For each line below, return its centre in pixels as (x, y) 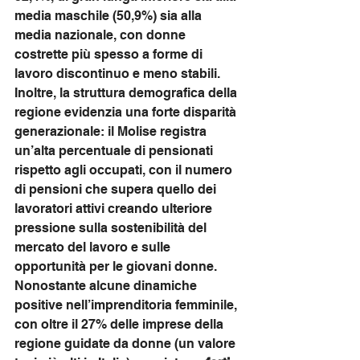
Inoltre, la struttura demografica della (127, 93)
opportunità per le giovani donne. (116, 266)
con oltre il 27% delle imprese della (121, 324)
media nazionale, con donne (102, 35)
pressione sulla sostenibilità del (112, 228)
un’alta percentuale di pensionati (115, 151)
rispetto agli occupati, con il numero (125, 170)
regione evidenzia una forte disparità (127, 112)
